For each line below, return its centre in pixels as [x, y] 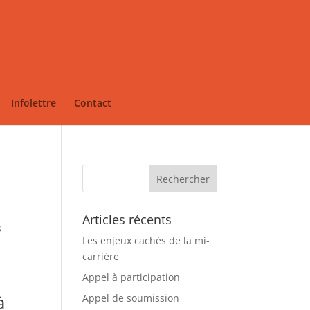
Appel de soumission [131, 298]
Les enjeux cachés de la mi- [146, 240]
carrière [101, 256]
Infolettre [33, 103]
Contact [92, 103]
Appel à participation [131, 277]
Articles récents [127, 219]
